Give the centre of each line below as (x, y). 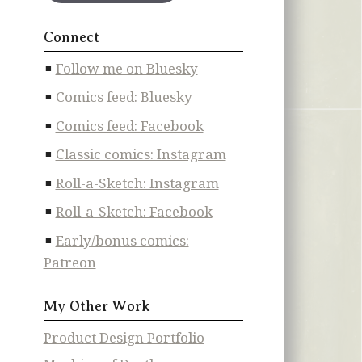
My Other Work (96, 306)
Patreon (69, 262)
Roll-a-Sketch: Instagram (137, 183)
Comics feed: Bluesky (124, 97)
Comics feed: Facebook (129, 125)
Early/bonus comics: (122, 240)
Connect (71, 37)
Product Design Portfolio (124, 337)
